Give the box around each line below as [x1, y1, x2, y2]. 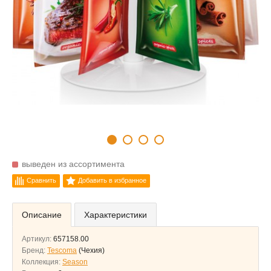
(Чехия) [79, 246, 105, 255]
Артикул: [22, 235, 53, 243]
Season [62, 258, 88, 266]
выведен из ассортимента [22, 159, 125, 169]
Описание [22, 210, 62, 220]
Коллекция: [22, 258, 62, 266]
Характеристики [84, 210, 147, 220]
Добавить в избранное [78, 177, 146, 184]
